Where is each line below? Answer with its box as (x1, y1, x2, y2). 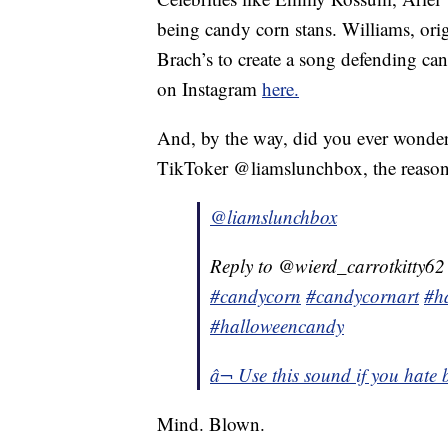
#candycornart (306, 283, 419, 309)
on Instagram (157, 76, 262, 102)
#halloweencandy (210, 313, 344, 339)
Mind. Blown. (157, 411, 265, 437)
